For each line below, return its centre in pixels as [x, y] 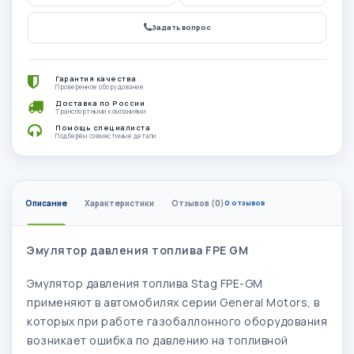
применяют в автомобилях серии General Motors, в [173, 302]
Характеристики [119, 203]
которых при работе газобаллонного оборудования [177, 321]
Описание [46, 203]
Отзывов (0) [198, 203]
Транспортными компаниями [100, 111]
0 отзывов [245, 202]
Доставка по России [100, 103]
